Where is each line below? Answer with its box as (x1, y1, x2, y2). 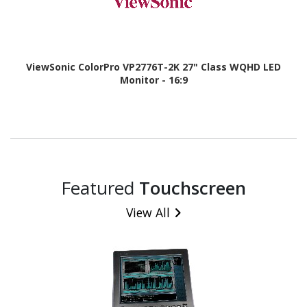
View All (126, 204, 170, 221)
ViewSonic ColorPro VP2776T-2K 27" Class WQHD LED (26, 60, 281, 73)
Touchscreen (139, 175, 246, 201)
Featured (61, 175, 139, 201)
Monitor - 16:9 (119, 73, 188, 86)
